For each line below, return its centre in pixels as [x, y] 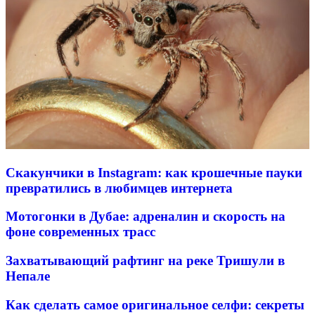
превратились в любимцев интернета [119, 188]
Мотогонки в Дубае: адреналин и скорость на [146, 217]
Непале [28, 276]
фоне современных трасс [81, 232]
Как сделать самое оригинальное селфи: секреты [155, 304]
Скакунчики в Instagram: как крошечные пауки [154, 172]
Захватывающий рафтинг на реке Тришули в [145, 260]
